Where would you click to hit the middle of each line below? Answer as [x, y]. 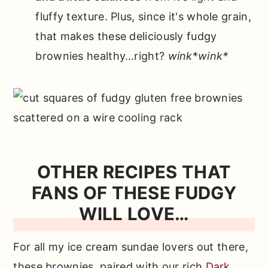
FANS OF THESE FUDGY [134, 193]
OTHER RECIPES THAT [134, 172]
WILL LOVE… [134, 214]
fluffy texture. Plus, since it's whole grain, [143, 17]
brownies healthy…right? [102, 56]
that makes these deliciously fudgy [126, 36]
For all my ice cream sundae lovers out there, [131, 247]
